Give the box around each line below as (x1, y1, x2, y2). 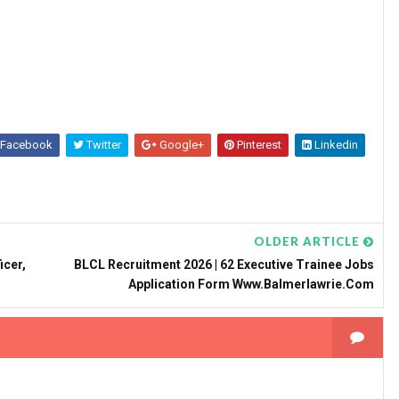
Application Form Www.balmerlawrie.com (128, 277, 374, 291)
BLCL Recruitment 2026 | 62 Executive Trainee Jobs (74, 257, 374, 272)
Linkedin (312, 138, 358, 151)
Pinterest (234, 138, 281, 151)
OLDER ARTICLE (254, 234, 363, 248)
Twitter (84, 138, 121, 151)
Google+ (157, 138, 204, 151)
